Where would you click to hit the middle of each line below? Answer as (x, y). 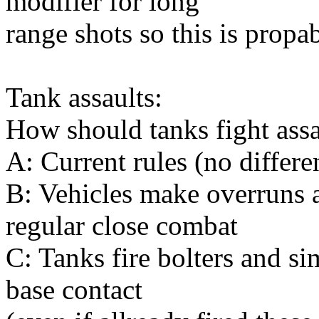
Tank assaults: (84, 97)
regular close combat (122, 225)
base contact (74, 289)
